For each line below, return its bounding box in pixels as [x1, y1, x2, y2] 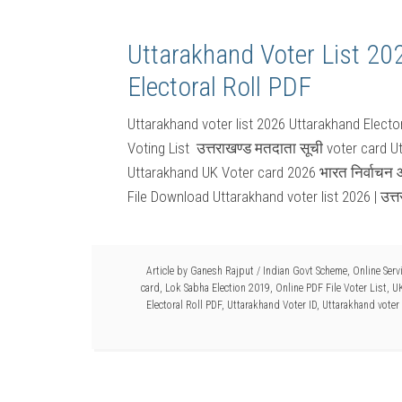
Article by [146, 265, 190, 277]
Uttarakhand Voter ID [227, 299, 317, 311]
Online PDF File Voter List [275, 282, 387, 294]
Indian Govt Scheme [263, 265, 347, 277]
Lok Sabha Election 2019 [165, 282, 270, 294]
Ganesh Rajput [190, 265, 254, 277]
